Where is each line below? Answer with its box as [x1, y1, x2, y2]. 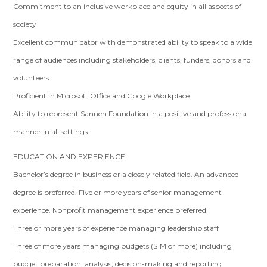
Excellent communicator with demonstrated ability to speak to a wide [13, 38, 253, 46]
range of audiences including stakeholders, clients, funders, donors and [13, 55, 252, 64]
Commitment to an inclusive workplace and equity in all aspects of [13, 2, 242, 11]
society [13, 20, 37, 29]
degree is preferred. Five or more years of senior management [13, 188, 222, 197]
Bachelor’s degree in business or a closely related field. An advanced [13, 170, 240, 179]
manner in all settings [13, 127, 88, 136]
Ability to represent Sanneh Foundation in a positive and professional [13, 109, 249, 118]
